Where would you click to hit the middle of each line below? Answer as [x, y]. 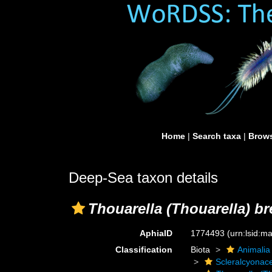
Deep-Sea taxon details [143, 178]
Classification [144, 250]
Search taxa [217, 136]
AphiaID [156, 233]
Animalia [254, 250]
